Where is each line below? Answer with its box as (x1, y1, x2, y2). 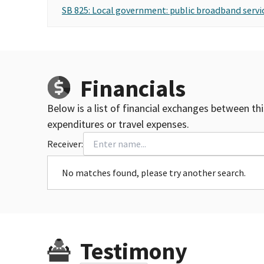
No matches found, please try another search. (62, 166, 246, 179)
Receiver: (47, 137, 83, 150)
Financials (80, 73, 186, 103)
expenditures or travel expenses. (47, 117, 189, 131)
